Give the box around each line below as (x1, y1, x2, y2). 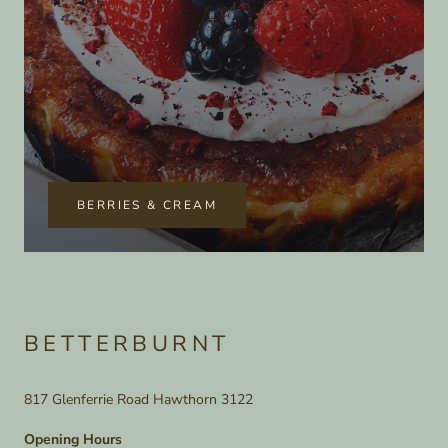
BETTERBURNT (24, 329, 230, 359)
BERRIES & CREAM (77, 197, 217, 213)
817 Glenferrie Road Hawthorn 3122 (24, 390, 253, 410)
